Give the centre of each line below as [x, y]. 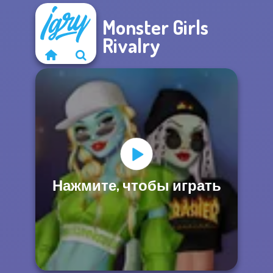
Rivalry [131, 45]
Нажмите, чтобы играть [136, 185]
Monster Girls [155, 27]
